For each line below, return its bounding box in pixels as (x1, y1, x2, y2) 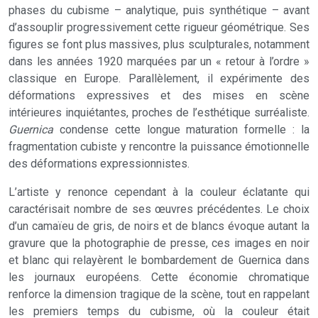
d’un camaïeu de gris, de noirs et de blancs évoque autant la (9, 219, 309, 233)
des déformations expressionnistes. (9, 157, 190, 170)
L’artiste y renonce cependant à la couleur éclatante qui (9, 185, 309, 199)
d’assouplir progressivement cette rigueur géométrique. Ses (9, 21, 309, 34)
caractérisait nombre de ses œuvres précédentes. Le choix (9, 202, 309, 216)
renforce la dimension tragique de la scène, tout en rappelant (9, 287, 309, 301)
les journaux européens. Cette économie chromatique (9, 270, 309, 284)
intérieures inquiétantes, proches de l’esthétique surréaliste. (9, 106, 309, 119)
